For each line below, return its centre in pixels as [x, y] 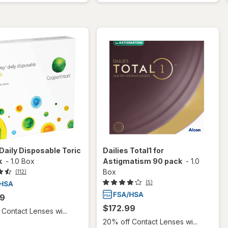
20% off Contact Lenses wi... [150, 222]
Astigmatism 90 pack [142, 161]
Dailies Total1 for [133, 150]
